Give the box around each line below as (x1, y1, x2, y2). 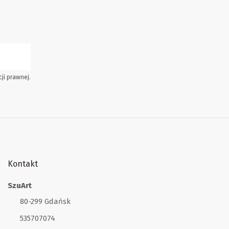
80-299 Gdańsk (19, 196, 71, 206)
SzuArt (8, 181, 32, 191)
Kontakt (8, 159, 38, 169)
